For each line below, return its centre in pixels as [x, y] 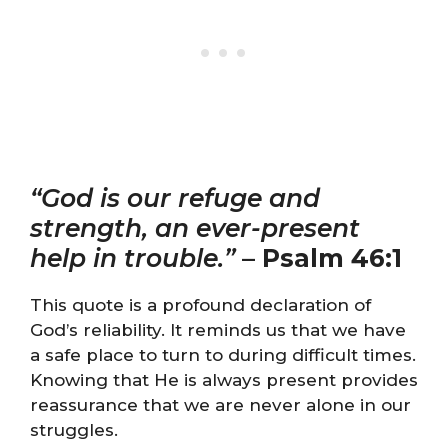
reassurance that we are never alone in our [220, 405]
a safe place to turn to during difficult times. [223, 355]
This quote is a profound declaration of [200, 305]
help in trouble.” [136, 258]
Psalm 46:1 [332, 258]
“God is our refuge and [175, 198]
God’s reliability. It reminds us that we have [218, 330]
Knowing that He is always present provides [224, 380]
